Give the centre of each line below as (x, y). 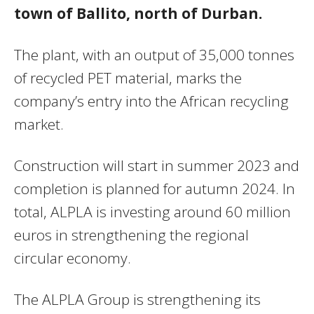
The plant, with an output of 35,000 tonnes (154, 54)
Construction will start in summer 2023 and (157, 165)
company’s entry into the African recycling (151, 101)
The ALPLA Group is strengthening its (137, 299)
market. (39, 124)
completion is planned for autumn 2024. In (155, 188)
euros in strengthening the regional (131, 234)
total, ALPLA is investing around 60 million (152, 211)
